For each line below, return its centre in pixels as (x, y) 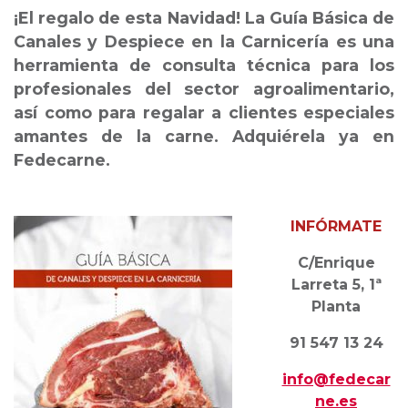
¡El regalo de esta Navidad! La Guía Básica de (204, 18)
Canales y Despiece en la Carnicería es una (204, 42)
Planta (336, 307)
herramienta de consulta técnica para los (204, 66)
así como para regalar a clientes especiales (204, 113)
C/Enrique (336, 263)
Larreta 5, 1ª (336, 285)
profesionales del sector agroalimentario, (204, 89)
